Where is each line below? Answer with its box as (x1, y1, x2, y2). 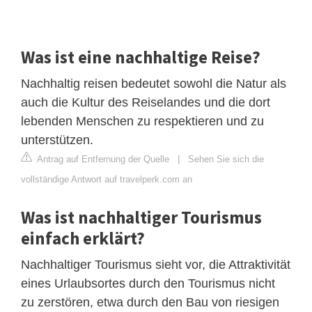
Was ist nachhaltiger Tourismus (21, 205, 262, 228)
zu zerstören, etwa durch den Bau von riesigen (21, 295, 279, 309)
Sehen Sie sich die (188, 153, 264, 164)
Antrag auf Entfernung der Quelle (35, 153, 169, 164)
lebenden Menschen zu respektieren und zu (21, 114, 264, 128)
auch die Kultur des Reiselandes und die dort (21, 95, 270, 109)
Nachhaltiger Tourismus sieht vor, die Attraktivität (21, 257, 290, 272)
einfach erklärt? (21, 226, 145, 249)
